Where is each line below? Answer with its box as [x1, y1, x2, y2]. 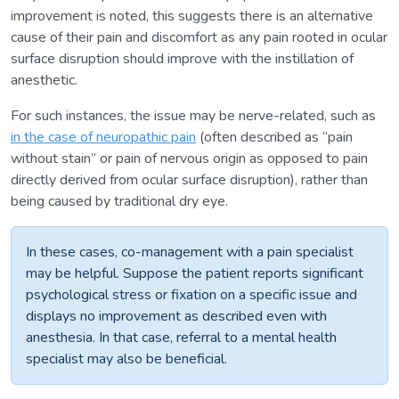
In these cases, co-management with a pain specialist [26, 241, 354, 262]
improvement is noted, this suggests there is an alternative [11, 5, 373, 26]
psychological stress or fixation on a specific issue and [26, 284, 357, 305]
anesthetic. [11, 69, 77, 90]
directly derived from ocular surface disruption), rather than [11, 169, 368, 190]
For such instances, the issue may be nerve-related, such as [11, 105, 376, 126]
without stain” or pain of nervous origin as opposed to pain [11, 148, 368, 168]
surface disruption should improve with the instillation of [11, 48, 354, 69]
